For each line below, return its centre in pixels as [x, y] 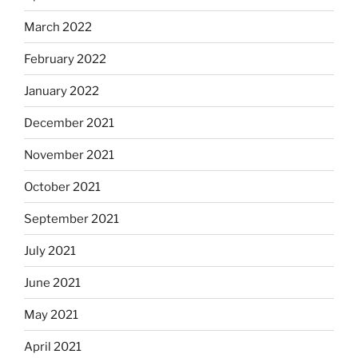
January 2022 [62, 91]
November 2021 [69, 155]
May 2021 [51, 314]
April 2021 [53, 346]
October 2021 [62, 187]
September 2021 [72, 219]
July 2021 [50, 251]
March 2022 [58, 27]
